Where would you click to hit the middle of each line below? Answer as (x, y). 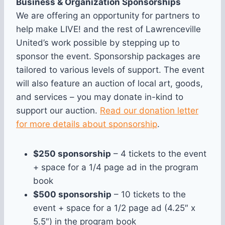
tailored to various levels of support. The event (110, 70)
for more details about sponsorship (87, 124)
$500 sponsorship (72, 195)
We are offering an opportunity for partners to (108, 16)
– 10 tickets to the (149, 195)
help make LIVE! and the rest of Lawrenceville (108, 29)
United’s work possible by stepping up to (98, 43)
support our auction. (58, 111)
